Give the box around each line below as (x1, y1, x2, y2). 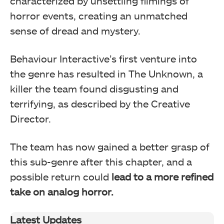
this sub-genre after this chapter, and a (10, 155, 192, 168)
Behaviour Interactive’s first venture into (10, 52, 197, 65)
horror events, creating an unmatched (10, 9, 187, 22)
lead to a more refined (111, 170, 213, 183)
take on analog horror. (10, 185, 113, 198)
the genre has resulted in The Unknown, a (10, 67, 203, 80)
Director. (10, 112, 51, 125)
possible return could (10, 170, 111, 183)
